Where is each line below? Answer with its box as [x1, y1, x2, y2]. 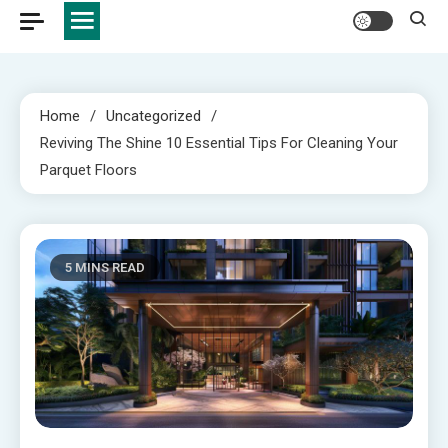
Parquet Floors [40, 160, 137, 179]
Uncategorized [106, 106, 201, 125]
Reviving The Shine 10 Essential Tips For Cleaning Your [40, 133, 398, 152]
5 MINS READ [65, 259, 145, 275]
